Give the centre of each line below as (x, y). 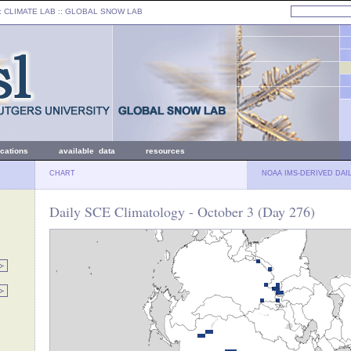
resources (165, 151)
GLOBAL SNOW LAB (104, 11)
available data (87, 151)
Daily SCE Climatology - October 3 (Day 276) (182, 212)
